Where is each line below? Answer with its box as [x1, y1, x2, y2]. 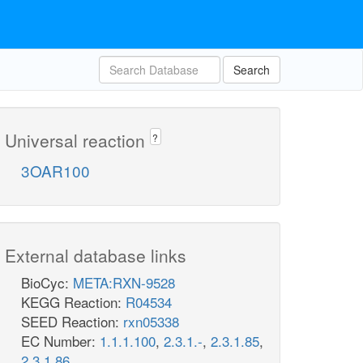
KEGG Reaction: [21, 292, 126, 313]
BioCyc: [21, 272, 73, 293]
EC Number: [21, 331, 100, 352]
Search [233, 62, 270, 78]
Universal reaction [5, 128, 150, 152]
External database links [5, 243, 186, 268]
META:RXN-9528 [73, 272, 175, 293]
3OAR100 [21, 160, 90, 182]
